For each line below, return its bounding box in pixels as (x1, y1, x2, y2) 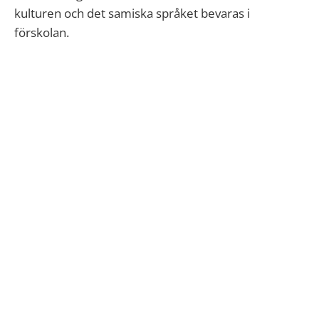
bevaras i (201, 5, 250, 21)
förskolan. (14, 24, 69, 41)
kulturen (14, 5, 61, 21)
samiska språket (108, 5, 201, 21)
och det (61, 5, 108, 21)
